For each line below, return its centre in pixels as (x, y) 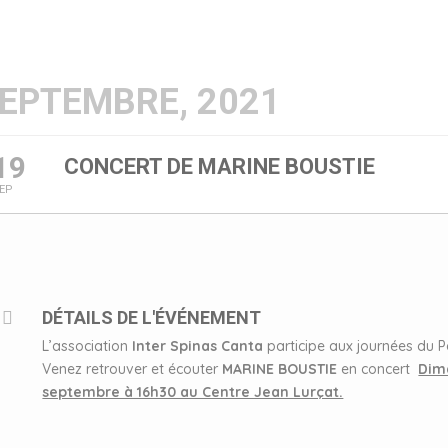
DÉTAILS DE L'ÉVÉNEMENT (152, 317)
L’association (87, 346)
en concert (378, 369)
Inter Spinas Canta (198, 346)
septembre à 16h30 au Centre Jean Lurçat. (193, 392)
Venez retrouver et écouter (130, 369)
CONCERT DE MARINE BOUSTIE (220, 166)
